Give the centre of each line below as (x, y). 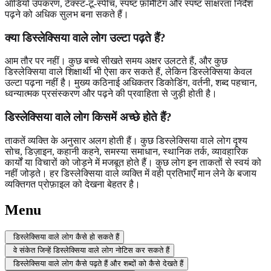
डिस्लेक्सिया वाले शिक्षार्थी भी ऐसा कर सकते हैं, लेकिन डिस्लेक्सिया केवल (129, 72)
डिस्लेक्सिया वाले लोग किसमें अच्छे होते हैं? (88, 117)
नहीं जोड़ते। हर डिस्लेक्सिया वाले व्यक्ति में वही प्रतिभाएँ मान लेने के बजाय (131, 173)
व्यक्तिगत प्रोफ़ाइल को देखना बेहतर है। (73, 184)
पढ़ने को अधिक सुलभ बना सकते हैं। (67, 14)
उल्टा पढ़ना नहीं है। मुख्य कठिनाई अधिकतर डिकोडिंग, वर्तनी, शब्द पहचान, (131, 83)
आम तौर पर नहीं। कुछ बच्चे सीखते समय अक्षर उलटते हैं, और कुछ (116, 61)
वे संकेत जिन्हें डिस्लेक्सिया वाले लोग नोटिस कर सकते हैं (91, 250)
